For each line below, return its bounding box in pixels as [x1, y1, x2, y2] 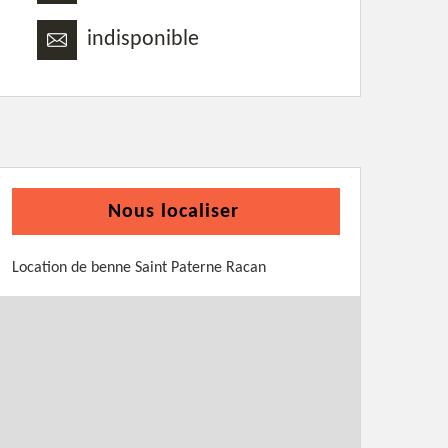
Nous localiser [108, 202, 239, 222]
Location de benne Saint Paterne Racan [12, 260, 266, 276]
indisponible [87, 28, 199, 51]
